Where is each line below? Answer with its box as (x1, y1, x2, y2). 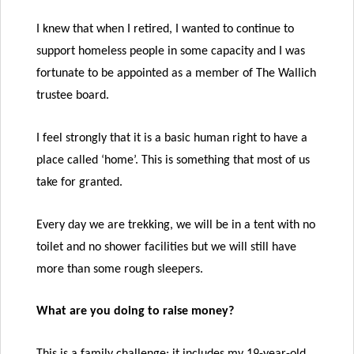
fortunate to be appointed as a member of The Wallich (36, 67, 316, 81)
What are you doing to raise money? (36, 305, 234, 318)
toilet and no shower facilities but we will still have (36, 240, 296, 254)
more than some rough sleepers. (36, 262, 203, 276)
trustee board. (36, 89, 109, 103)
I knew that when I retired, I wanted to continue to (36, 23, 294, 36)
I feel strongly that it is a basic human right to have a (36, 131, 307, 145)
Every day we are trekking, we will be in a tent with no (36, 218, 315, 232)
